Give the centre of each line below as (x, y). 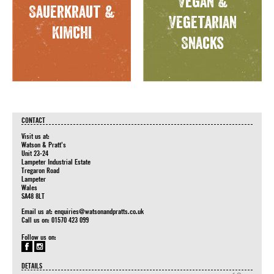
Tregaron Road (40, 170)
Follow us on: (39, 237)
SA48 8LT (33, 196)
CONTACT (33, 120)
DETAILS (32, 265)
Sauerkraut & (72, 13)
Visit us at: (35, 136)
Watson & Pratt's (44, 144)
